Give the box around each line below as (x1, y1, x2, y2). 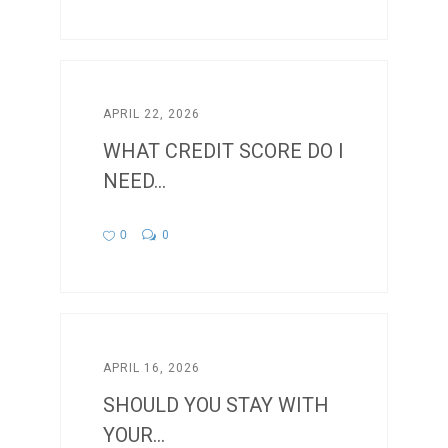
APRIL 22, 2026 (103, 107, 201, 122)
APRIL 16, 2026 (103, 360, 201, 375)
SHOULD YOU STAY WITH (103, 392, 330, 417)
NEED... (103, 169, 167, 194)
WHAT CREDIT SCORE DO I (103, 139, 345, 164)
